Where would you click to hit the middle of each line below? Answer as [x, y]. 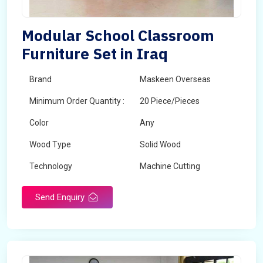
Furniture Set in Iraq [95, 53]
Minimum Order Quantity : [77, 101]
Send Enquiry [61, 197]
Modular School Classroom [118, 35]
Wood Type [50, 144]
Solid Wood [160, 144]
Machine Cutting [170, 166]
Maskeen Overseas [175, 79]
